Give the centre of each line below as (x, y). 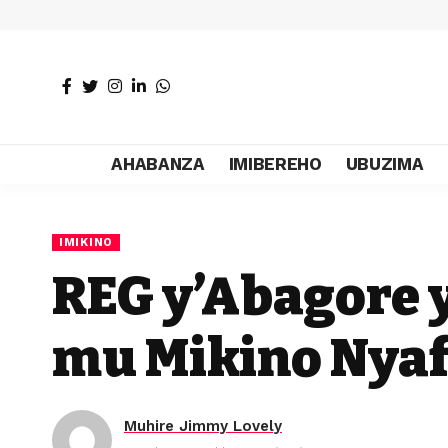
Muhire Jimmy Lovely (203, 425)
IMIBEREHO (275, 163)
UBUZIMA (384, 163)
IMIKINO (86, 242)
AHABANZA (158, 163)
